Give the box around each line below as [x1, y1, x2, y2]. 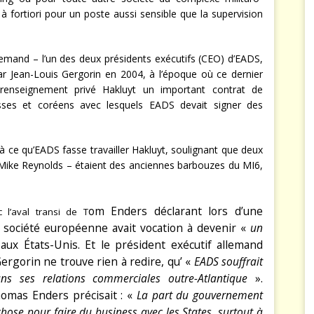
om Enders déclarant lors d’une [88, 203, 264, 219]
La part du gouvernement [136, 287, 264, 303]
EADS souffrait [193, 254, 264, 270]
